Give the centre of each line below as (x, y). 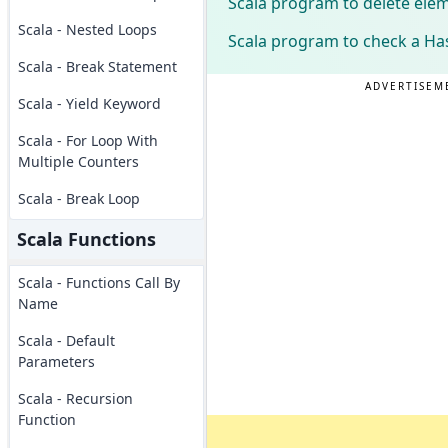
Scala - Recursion (75, 398)
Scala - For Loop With (87, 140)
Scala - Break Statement (97, 66)
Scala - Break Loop (78, 198)
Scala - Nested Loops (87, 29)
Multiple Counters (78, 161)
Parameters (56, 361)
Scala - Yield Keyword (89, 103)
